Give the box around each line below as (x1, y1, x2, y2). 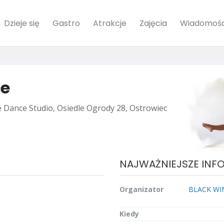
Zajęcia (139, 17, 167, 29)
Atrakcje (93, 17, 126, 29)
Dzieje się (4, 17, 39, 29)
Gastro (52, 17, 80, 29)
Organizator (119, 184, 163, 194)
